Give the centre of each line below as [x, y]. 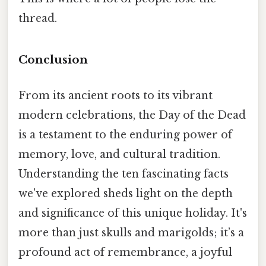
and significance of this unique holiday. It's [133, 213]
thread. [38, 18]
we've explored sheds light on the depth [126, 193]
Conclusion [53, 60]
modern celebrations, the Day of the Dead [132, 115]
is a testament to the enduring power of [125, 134]
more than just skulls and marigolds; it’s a [131, 232]
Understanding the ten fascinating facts [123, 174]
